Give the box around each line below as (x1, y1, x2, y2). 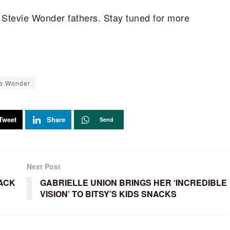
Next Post (26, 161, 61, 171)
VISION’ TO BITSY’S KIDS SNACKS (40, 187, 177, 200)
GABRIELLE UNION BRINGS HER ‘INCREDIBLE (40, 176, 227, 188)
